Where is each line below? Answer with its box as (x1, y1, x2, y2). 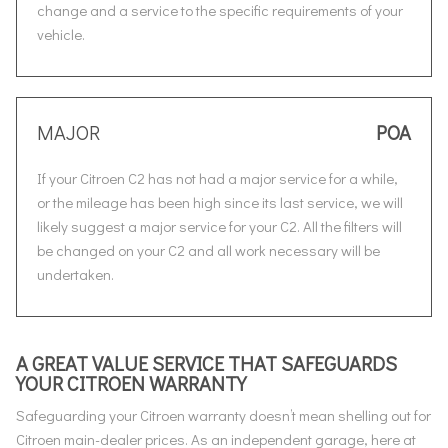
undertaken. (37, 264, 114, 284)
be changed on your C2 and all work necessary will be (37, 240, 380, 260)
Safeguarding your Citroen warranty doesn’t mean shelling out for (16, 405, 431, 425)
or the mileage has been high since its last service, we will (37, 192, 403, 212)
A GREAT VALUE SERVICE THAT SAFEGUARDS (16, 350, 397, 376)
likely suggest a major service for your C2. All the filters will (37, 216, 402, 236)
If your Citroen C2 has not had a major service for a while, (37, 168, 398, 188)
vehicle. (37, 24, 85, 44)
